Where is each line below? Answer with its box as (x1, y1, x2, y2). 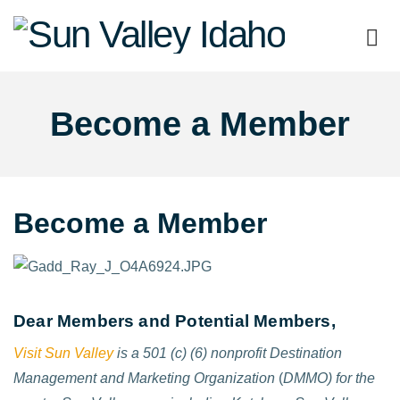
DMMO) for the (283, 371, 375, 387)
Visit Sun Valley (13, 346, 113, 362)
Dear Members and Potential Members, (13, 311, 336, 330)
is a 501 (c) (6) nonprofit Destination (117, 346, 342, 362)
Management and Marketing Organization (13, 371, 275, 387)
